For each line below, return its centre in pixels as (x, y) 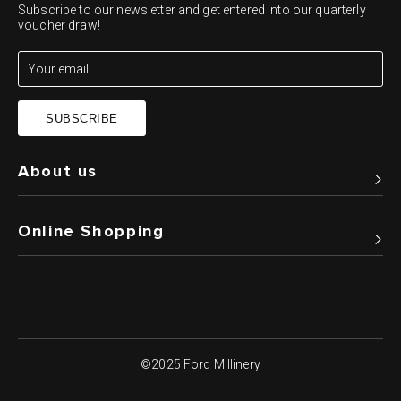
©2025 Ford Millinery (200, 364)
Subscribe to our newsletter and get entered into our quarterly (192, 10)
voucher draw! (59, 25)
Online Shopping (91, 232)
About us (58, 172)
